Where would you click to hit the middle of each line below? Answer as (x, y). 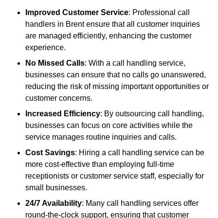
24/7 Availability (54, 203)
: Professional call (159, 13)
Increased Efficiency (63, 114)
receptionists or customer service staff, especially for (115, 176)
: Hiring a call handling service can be (140, 153)
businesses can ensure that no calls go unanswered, (116, 75)
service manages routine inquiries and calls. (101, 137)
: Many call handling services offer (140, 203)
